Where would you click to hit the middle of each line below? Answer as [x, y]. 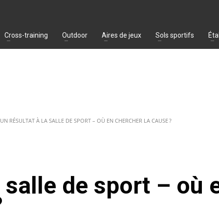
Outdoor [75, 35]
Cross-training [26, 35]
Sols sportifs [175, 35]
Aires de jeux [121, 35]
